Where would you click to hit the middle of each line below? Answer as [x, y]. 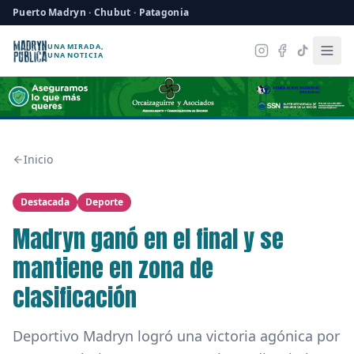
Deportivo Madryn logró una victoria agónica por [176, 336]
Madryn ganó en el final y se [148, 239]
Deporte [104, 202]
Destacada [45, 202]
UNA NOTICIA [75, 55]
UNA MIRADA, [75, 46]
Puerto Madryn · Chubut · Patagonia [101, 12]
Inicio [38, 160]
